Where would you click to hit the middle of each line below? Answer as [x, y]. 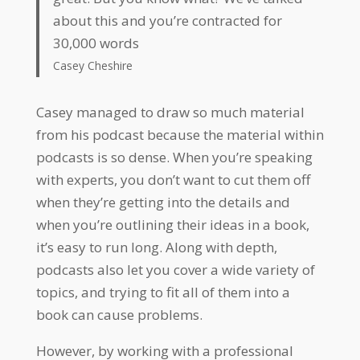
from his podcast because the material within [180, 135]
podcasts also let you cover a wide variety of [175, 270]
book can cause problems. [119, 315]
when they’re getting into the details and [163, 202]
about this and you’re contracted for [168, 21]
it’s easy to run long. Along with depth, [156, 247]
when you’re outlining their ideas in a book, [172, 225]
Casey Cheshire [93, 66]
